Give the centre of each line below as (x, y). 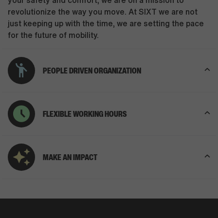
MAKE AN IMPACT (70, 157)
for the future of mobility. (53, 35)
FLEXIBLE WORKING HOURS (85, 114)
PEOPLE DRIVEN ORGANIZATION (92, 71)
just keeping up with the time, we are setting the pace (106, 23)
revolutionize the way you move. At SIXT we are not (103, 12)
